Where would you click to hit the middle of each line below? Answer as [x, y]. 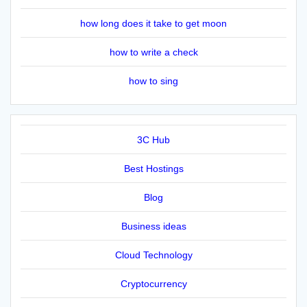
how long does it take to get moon [153, 23]
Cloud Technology [153, 255]
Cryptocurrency [153, 283]
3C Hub [153, 139]
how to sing [153, 81]
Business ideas [153, 226]
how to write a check [153, 52]
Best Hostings [153, 168]
